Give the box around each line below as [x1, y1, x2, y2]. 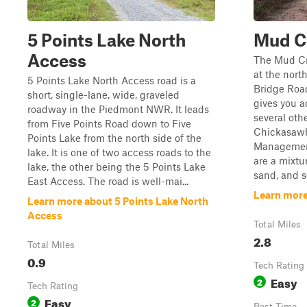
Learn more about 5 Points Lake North [27, 195, 208, 207]
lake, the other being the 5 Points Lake [27, 160, 206, 173]
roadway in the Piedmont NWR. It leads [27, 103, 209, 115]
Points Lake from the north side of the [27, 132, 201, 144]
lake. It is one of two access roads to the [27, 146, 211, 158]
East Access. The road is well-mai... [27, 175, 188, 187]
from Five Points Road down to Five [27, 117, 191, 130]
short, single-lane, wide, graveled [27, 88, 180, 101]
